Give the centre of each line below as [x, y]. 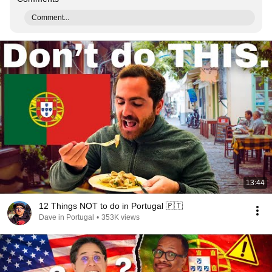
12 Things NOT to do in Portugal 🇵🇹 [111, 206]
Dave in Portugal [66, 217]
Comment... [50, 18]
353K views [121, 217]
